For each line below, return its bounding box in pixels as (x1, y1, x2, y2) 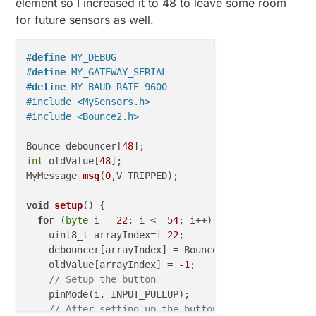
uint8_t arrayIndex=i (26, 229, 162, 241)
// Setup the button (49, 273, 157, 285)
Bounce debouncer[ (26, 140, 123, 152)
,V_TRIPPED (111, 169, 168, 181)
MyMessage (26, 169, 83, 181)
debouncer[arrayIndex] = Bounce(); (26, 243, 236, 255)
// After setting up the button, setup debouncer (49, 303, 315, 315)
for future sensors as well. (16, 12, 154, 27)
